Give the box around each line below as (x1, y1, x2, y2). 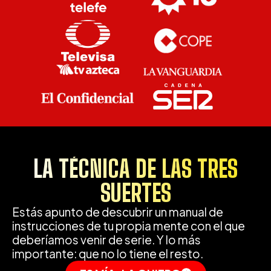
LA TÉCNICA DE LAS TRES (33, 154, 238, 184)
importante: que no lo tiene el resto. (12, 246, 203, 261)
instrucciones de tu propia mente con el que (12, 218, 245, 233)
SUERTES (100, 178, 171, 208)
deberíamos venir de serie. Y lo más (12, 232, 201, 247)
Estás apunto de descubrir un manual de (12, 204, 223, 220)
